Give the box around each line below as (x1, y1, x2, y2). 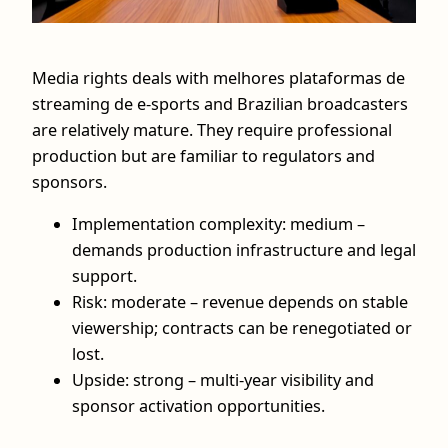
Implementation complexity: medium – (72, 213, 365, 236)
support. (72, 265, 137, 288)
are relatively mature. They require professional (32, 119, 392, 142)
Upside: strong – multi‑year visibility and (72, 369, 374, 392)
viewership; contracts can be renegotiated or (72, 317, 412, 340)
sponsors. (32, 171, 107, 194)
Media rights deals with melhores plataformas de (32, 67, 405, 90)
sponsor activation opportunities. (72, 395, 325, 418)
